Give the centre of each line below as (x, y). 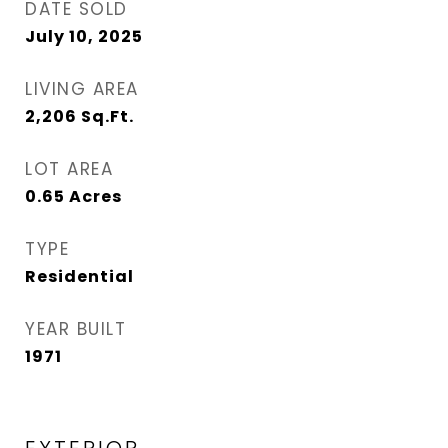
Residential (79, 276)
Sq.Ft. (107, 116)
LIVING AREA (82, 89)
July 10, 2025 (84, 36)
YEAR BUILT (75, 329)
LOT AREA (69, 169)
